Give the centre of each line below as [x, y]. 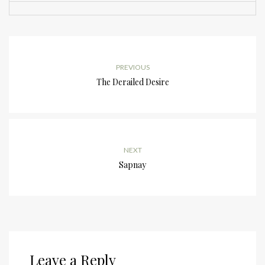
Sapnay [132, 165]
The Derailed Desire [132, 82]
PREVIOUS [132, 67]
